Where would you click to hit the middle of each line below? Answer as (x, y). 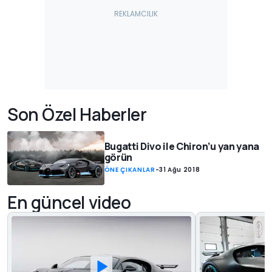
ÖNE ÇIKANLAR (130, 170)
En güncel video (69, 202)
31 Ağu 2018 (180, 170)
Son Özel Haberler (77, 114)
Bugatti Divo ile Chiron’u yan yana (182, 147)
